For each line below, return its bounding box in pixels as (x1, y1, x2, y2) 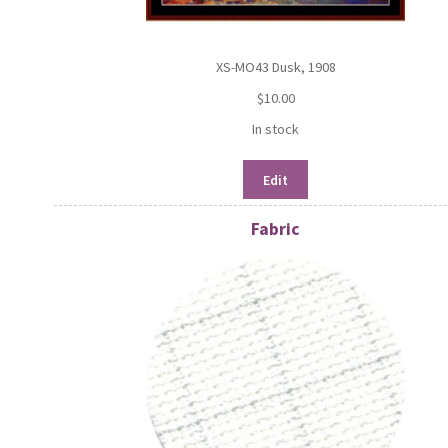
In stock (252, 120, 300, 139)
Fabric (251, 218, 301, 241)
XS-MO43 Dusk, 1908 (215, 58, 336, 77)
